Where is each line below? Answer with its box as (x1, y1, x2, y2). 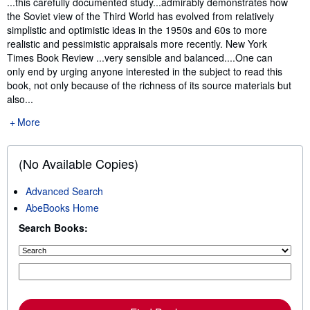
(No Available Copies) (19, 154, 138, 172)
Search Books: (19, 220, 88, 235)
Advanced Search (26, 183, 103, 198)
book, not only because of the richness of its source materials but (7, 77, 291, 92)
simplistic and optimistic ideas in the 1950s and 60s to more (7, 22, 267, 37)
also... (7, 91, 33, 106)
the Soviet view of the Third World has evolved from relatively (7, 8, 274, 23)
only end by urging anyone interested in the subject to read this (7, 64, 282, 78)
